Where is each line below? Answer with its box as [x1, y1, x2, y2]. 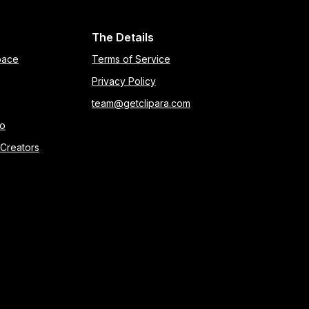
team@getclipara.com [92, 97, 190, 109]
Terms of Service [92, 53, 170, 65]
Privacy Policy [92, 75, 156, 87]
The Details [92, 30, 154, 44]
